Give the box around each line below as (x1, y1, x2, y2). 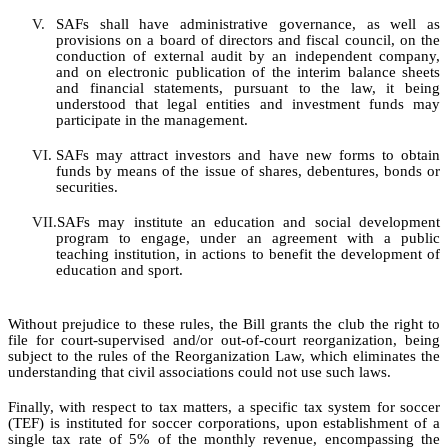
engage (131, 230, 187, 247)
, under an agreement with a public (186, 230, 440, 247)
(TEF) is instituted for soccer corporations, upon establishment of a (8, 415, 440, 432)
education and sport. (56, 262, 183, 279)
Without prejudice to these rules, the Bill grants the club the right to (8, 316, 440, 333)
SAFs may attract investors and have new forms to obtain (56, 147, 440, 164)
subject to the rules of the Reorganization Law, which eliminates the (8, 348, 440, 365)
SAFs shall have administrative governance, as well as (56, 16, 440, 33)
